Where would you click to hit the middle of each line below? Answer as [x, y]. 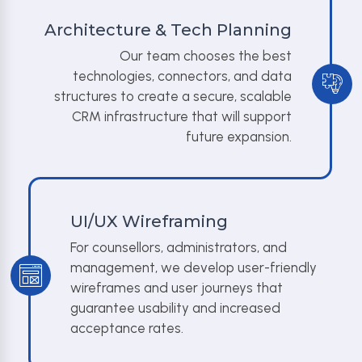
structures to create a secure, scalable [173, 96]
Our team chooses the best [206, 56]
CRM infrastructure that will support [182, 116]
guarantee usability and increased [175, 308]
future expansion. [239, 137]
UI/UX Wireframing [149, 221]
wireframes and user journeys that [177, 288]
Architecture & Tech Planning [168, 30]
